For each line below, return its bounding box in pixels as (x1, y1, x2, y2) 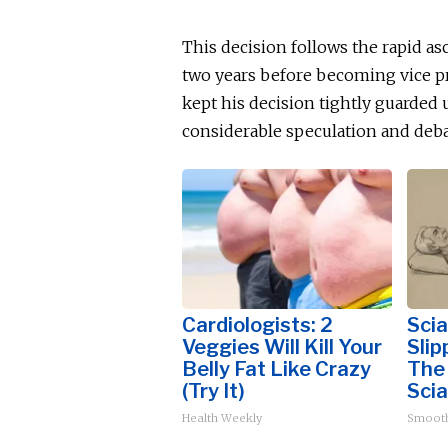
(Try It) (182, 379, 245, 403)
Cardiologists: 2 (182, 313, 333, 337)
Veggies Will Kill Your (182, 335, 382, 359)
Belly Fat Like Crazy (182, 357, 371, 381)
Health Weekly (182, 411, 262, 425)
